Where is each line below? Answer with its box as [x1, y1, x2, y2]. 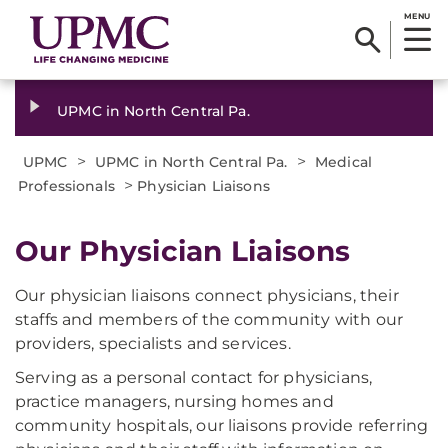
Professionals [18, 177, 115, 195]
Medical [315, 153, 373, 171]
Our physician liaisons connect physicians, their [15, 286, 399, 305]
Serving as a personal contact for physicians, [15, 368, 373, 387]
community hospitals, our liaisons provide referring [15, 416, 429, 435]
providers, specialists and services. [15, 334, 291, 353]
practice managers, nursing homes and [15, 392, 334, 411]
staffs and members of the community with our [15, 310, 404, 329]
